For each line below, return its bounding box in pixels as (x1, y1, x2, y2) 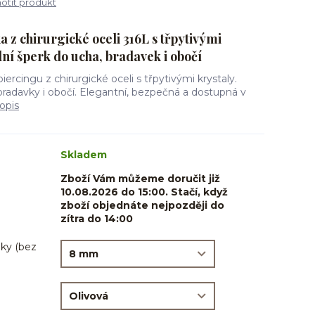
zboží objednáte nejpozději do (60, 199, 224, 212)
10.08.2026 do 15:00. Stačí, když (60, 186, 228, 198)
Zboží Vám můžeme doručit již (60, 172, 220, 185)
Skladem (60, 148, 107, 161)
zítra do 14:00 (60, 212, 133, 225)
